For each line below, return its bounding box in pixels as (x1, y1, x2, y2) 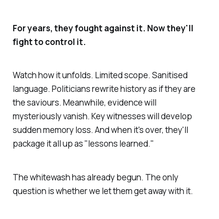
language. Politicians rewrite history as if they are (12, 83, 196, 95)
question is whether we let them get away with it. (12, 185, 193, 197)
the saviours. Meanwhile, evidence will (12, 97, 156, 109)
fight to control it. (12, 36, 86, 47)
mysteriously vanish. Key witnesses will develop (12, 110, 192, 122)
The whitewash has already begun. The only (12, 172, 178, 183)
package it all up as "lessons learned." (12, 138, 154, 150)
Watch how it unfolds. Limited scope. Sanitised (12, 69, 188, 81)
